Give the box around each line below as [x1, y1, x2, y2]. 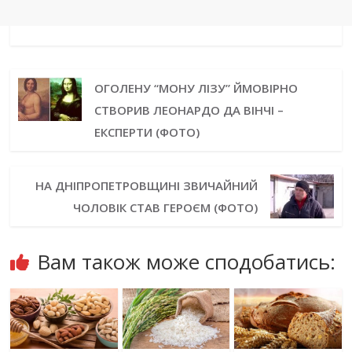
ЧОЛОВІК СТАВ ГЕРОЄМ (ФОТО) [73, 200, 258, 216]
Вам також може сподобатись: [37, 247, 336, 277]
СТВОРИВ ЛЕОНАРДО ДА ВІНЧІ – [93, 102, 284, 119]
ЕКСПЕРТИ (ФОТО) [93, 124, 200, 141]
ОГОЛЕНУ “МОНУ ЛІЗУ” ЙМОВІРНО [93, 80, 298, 97]
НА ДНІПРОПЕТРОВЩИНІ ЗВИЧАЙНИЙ [35, 178, 258, 194]
